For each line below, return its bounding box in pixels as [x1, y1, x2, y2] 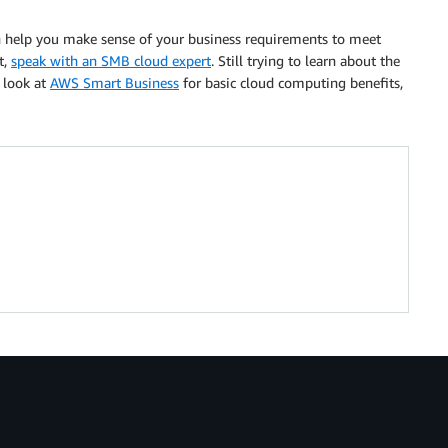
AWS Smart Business [50, 74, 179, 92]
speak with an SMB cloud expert [11, 52, 211, 70]
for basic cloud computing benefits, [179, 74, 403, 92]
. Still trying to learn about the [211, 52, 400, 70]
